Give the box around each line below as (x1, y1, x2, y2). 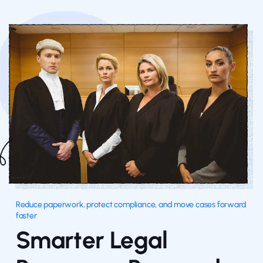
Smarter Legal (15, 225, 167, 254)
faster (15, 210, 37, 221)
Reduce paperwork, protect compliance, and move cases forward (15, 199, 247, 210)
